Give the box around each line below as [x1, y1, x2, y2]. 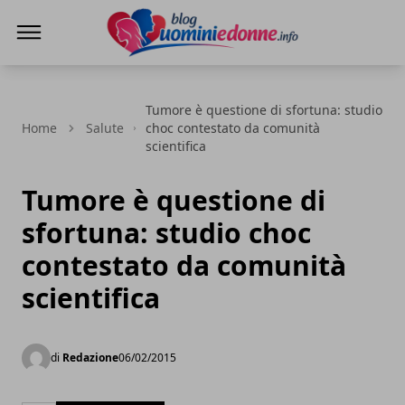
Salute [86, 119, 124, 137]
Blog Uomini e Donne [104, 58, 250, 78]
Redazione [62, 350, 118, 365]
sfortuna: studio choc [22, 214, 311, 251]
